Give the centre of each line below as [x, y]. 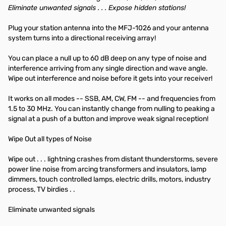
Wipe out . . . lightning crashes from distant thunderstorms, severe [113, 159]
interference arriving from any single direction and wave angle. [108, 68]
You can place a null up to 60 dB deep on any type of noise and [107, 58]
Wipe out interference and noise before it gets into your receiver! [111, 78]
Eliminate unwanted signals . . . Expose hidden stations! [97, 8]
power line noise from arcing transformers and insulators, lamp [107, 169]
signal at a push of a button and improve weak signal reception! [109, 119]
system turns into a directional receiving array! [83, 38]
